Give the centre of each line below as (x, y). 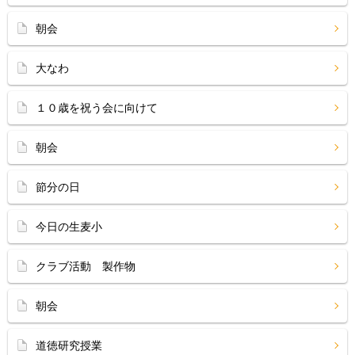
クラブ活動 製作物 (86, 266)
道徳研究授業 (69, 345)
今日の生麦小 (69, 227)
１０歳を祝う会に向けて (97, 108)
